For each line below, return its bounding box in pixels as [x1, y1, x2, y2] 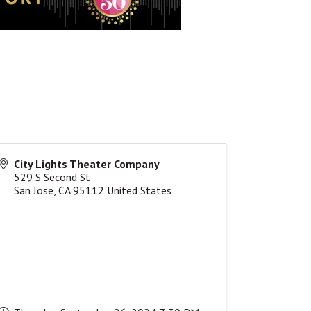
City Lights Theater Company [14, 156, 160, 171]
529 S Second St [14, 169, 91, 184]
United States [107, 183, 172, 197]
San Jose [14, 183, 54, 197]
